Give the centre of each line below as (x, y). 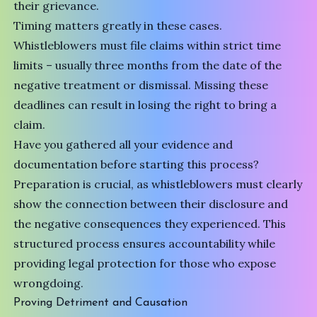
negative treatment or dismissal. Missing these (141, 85)
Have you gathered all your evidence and (123, 144)
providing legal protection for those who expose (145, 263)
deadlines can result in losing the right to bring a (145, 104)
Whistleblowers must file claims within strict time (148, 45)
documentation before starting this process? (137, 164)
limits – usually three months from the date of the (148, 65)
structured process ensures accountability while (145, 243)
